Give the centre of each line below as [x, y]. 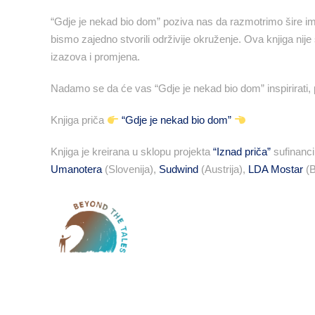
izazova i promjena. [97, 57]
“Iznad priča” [242, 152]
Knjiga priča [79, 120]
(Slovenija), [130, 169]
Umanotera [76, 169]
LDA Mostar [276, 169]
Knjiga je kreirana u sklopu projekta [132, 152]
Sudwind [179, 169]
